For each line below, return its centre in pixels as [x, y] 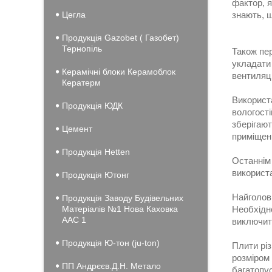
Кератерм [81, 83]
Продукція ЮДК [92, 106]
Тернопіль [82, 49]
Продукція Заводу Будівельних [123, 198]
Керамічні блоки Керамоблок [119, 72]
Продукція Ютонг [96, 175]
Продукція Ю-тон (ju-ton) [111, 243]
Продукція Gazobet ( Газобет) [121, 38]
